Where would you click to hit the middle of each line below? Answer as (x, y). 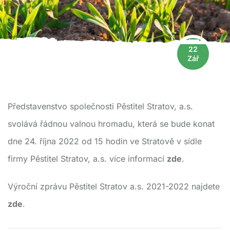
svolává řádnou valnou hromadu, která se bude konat (111, 124)
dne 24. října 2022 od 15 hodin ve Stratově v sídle (105, 141)
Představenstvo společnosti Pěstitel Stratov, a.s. (100, 106)
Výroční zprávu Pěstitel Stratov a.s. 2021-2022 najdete (114, 186)
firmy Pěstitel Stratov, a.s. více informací (87, 159)
